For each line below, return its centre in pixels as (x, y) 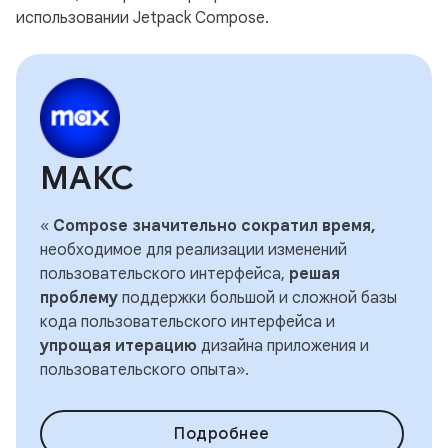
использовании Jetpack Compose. (142, 18)
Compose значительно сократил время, (214, 226)
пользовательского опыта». (144, 370)
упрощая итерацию (118, 346)
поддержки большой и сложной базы (257, 298)
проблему (79, 298)
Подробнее (222, 434)
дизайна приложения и (283, 346)
